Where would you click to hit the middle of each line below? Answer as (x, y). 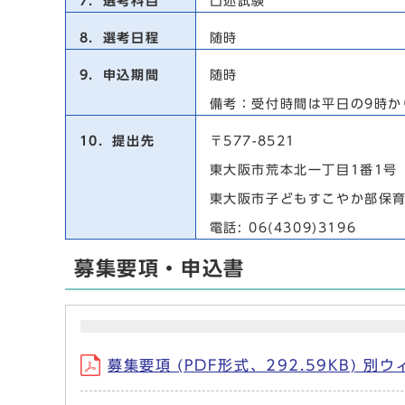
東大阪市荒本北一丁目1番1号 (301, 170)
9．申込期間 (117, 75)
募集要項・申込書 (160, 268)
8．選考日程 (117, 38)
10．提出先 (114, 141)
